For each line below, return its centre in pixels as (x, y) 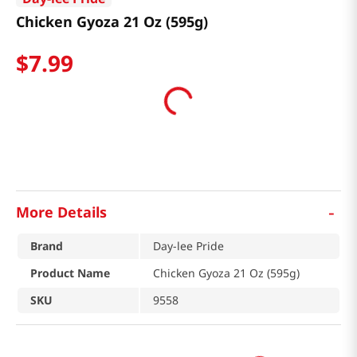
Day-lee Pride (188, 246)
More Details (61, 212)
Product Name (70, 273)
